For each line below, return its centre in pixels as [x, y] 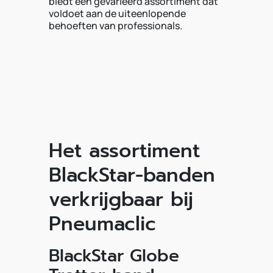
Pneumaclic [102, 224]
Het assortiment [124, 151]
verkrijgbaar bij [121, 200]
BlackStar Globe [114, 256]
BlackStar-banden [132, 175]
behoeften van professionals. [115, 26]
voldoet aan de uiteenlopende [117, 13]
